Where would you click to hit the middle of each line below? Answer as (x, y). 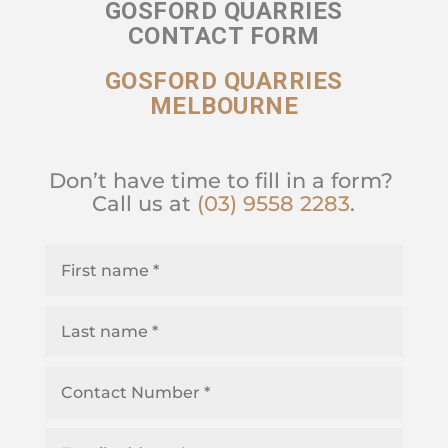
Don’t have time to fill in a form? (223, 181)
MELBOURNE (224, 106)
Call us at (145, 204)
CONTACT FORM (223, 36)
